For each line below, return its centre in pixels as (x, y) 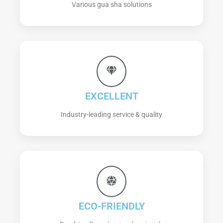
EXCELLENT (111, 96)
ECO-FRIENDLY (111, 206)
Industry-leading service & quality (111, 115)
